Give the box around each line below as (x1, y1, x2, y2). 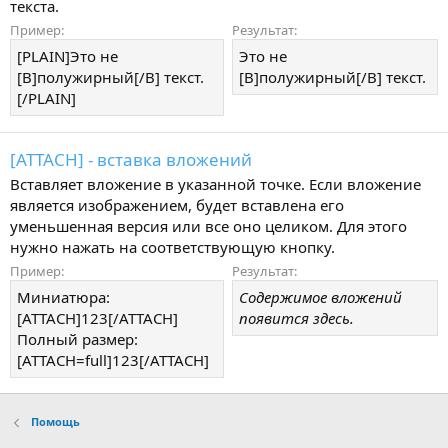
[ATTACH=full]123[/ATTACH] (17, 349, 209, 370)
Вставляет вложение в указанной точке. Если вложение (10, 173, 421, 194)
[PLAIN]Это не (17, 46, 118, 67)
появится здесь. (239, 307, 354, 328)
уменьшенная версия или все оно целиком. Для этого (10, 215, 407, 236)
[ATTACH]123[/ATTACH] (17, 307, 178, 328)
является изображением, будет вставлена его (10, 194, 344, 215)
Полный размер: (17, 328, 138, 349)
